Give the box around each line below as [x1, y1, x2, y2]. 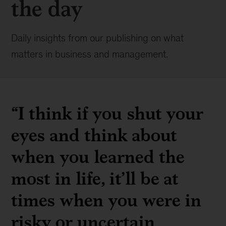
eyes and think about [11, 122, 177, 148]
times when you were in [11, 187, 202, 213]
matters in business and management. [11, 48, 168, 60]
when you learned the [11, 143, 185, 170]
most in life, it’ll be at [11, 165, 179, 192]
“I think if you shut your [11, 100, 203, 127]
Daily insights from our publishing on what [11, 32, 184, 43]
